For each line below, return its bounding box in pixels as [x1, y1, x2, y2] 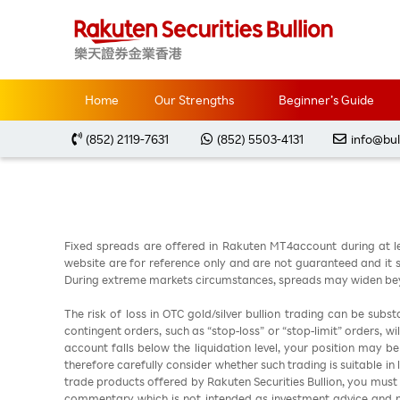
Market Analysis [126, 29, 227, 46]
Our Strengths [154, 92, 234, 108]
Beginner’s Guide [278, 92, 374, 108]
